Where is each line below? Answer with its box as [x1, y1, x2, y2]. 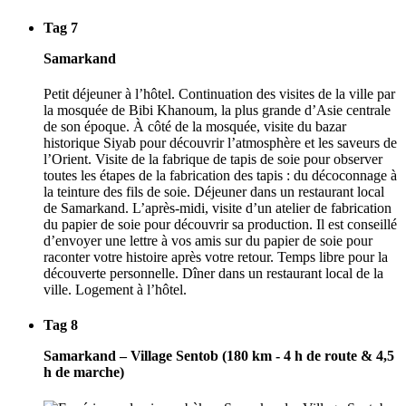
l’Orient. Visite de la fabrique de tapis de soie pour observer [43, 151, 382, 168]
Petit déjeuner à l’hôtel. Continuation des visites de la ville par [43, 86, 395, 102]
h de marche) [43, 364, 124, 381]
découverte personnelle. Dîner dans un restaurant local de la [43, 266, 383, 282]
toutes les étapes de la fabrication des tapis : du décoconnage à [43, 168, 397, 184]
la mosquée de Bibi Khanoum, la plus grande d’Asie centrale [43, 102, 391, 119]
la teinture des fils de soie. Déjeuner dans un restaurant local [43, 184, 384, 200]
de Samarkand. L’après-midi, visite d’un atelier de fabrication [43, 200, 391, 217]
